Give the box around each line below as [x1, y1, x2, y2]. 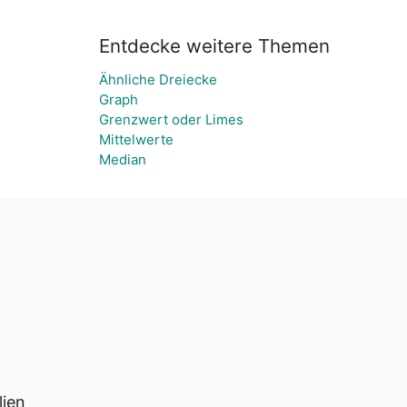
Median [99, 151, 146, 168]
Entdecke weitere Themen [99, 35, 330, 57]
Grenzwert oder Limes [99, 111, 243, 128]
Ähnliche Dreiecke [99, 71, 217, 88]
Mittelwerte [99, 131, 174, 148]
